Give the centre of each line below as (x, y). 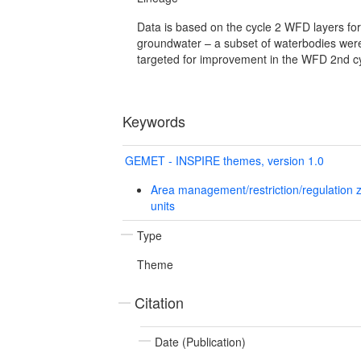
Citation (159, 302)
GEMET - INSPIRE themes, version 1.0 (224, 160)
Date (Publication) (200, 341)
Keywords (154, 120)
